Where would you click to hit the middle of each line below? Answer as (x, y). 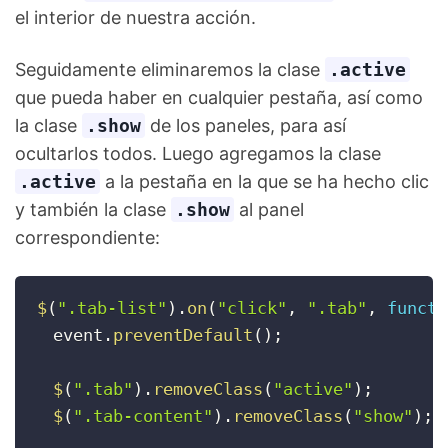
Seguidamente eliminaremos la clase (170, 69)
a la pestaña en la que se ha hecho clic (264, 181)
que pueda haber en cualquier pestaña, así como (219, 97)
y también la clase (93, 209)
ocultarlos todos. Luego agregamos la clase (198, 153)
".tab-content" (143, 416)
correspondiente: (87, 237)
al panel (269, 209)
